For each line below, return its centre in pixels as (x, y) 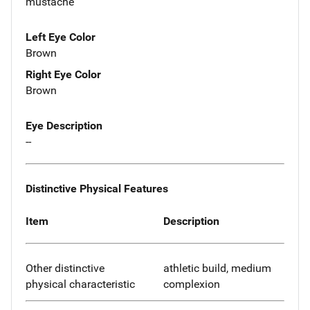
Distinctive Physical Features (97, 188)
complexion (192, 284)
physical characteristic (80, 284)
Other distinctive (65, 268)
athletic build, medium (217, 268)
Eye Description (64, 126)
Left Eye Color (61, 37)
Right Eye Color (63, 75)
